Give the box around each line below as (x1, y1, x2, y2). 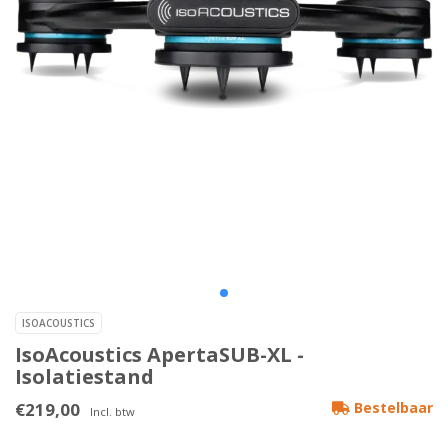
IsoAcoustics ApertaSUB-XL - (15, 341, 304, 369)
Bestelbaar (350, 398, 433, 418)
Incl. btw (90, 404, 135, 420)
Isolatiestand (15, 363, 154, 391)
